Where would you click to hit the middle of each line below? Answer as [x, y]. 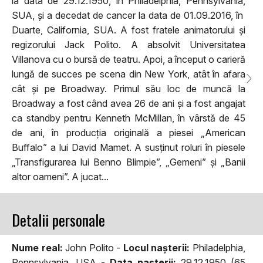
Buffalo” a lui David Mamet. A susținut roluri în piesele [129, 147]
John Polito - [93, 247]
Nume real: [37, 247]
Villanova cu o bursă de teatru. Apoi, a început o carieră [129, 59]
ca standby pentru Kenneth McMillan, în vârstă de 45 [129, 118]
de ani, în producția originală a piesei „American [129, 132]
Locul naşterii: [156, 247]
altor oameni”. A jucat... [60, 176]
